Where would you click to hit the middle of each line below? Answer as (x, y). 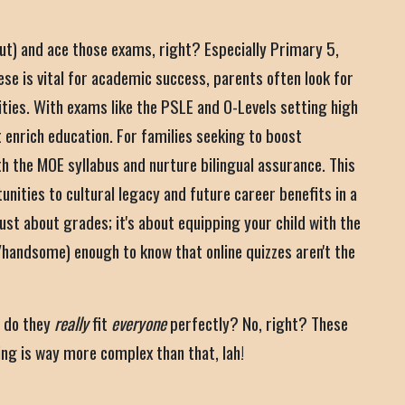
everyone (139, 324)
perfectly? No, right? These (257, 324)
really (71, 324)
